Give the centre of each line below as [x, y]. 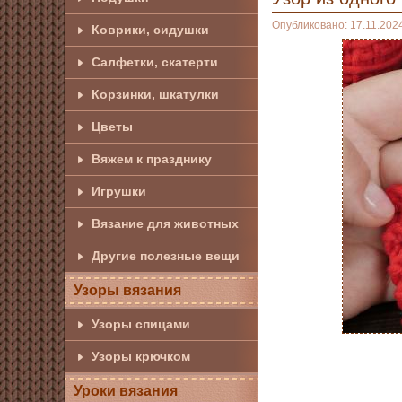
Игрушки [119, 191]
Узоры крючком [141, 356]
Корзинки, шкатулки [155, 94]
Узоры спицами [141, 324]
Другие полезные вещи [166, 256]
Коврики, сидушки [150, 30]
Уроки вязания [126, 391]
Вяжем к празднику [152, 159]
